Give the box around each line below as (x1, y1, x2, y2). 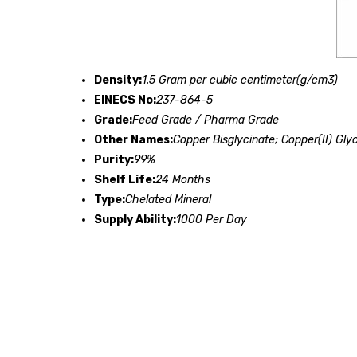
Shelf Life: (94, 172, 155, 186)
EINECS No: (94, 92, 156, 107)
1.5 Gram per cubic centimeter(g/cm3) (142, 73, 338, 87)
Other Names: (94, 132, 173, 147)
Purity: (94, 152, 134, 167)
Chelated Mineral (125, 192, 211, 206)
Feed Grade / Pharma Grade (132, 112, 279, 127)
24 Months (155, 172, 210, 186)
